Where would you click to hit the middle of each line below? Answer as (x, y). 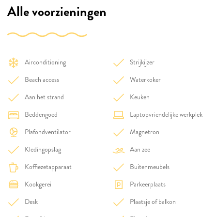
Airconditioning (45, 62)
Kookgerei (38, 184)
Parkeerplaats (148, 184)
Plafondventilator (48, 132)
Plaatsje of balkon (153, 202)
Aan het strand (44, 97)
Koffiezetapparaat (48, 167)
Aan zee (140, 149)
